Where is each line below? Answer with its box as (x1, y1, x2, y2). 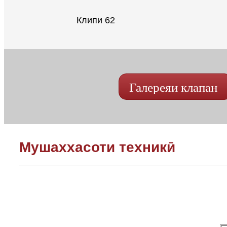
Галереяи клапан (129, 80, 217, 94)
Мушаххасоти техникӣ (19, 139, 175, 155)
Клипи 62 (77, 15, 115, 25)
